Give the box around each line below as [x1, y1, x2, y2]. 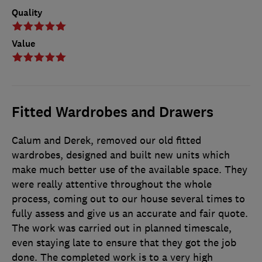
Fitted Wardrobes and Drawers [12, 103, 213, 122]
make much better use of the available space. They [12, 163, 247, 177]
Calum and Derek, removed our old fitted [12, 134, 201, 147]
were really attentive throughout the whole [12, 178, 212, 191]
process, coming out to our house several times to [12, 192, 245, 206]
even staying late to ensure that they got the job [12, 236, 236, 250]
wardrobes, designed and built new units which [12, 149, 230, 162]
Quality [12, 6, 43, 19]
